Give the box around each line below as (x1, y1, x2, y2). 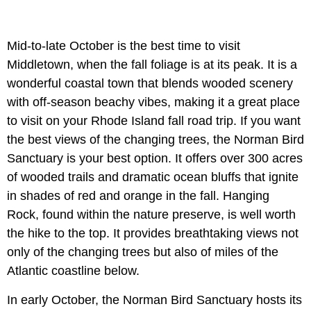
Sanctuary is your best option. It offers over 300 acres (7, 151, 303, 165)
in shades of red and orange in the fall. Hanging (7, 188, 269, 203)
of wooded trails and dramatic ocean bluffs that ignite (7, 169, 299, 184)
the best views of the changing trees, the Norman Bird (7, 132, 304, 146)
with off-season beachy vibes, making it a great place (7, 94, 300, 109)
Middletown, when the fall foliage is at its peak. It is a (7, 57, 297, 72)
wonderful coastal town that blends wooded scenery (7, 76, 293, 90)
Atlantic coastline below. (7, 263, 140, 278)
